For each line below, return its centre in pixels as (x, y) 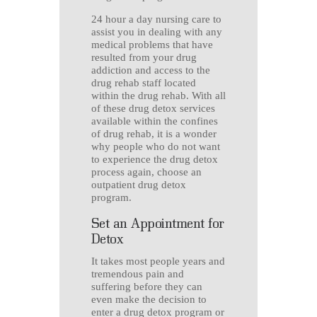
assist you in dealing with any (157, 32)
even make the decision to (149, 299)
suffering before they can (147, 286)
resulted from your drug (144, 58)
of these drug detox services (153, 109)
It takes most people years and (158, 261)
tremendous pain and (138, 273)
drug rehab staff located (144, 83)
